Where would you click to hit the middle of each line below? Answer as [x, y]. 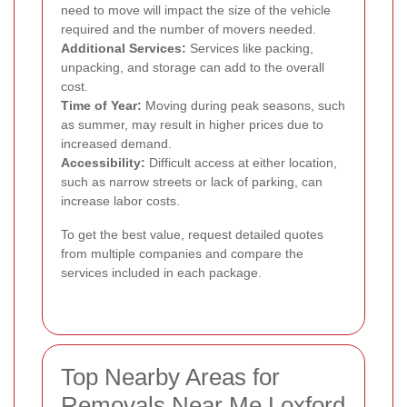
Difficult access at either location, [241, 163]
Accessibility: [103, 163]
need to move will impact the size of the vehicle [196, 10]
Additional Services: [124, 49]
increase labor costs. [120, 201]
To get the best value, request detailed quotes [192, 235]
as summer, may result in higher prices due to [192, 125]
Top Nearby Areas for [170, 377]
